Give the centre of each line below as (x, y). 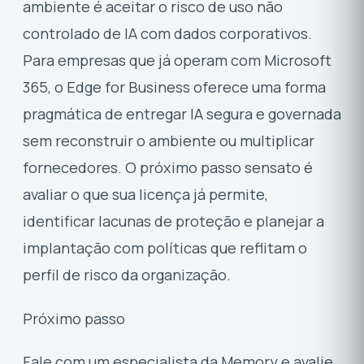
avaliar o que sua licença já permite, (145, 194)
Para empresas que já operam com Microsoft (177, 60)
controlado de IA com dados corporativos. (167, 33)
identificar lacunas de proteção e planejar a (173, 221)
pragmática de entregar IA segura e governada (182, 113)
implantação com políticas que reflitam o (165, 247)
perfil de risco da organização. (127, 274)
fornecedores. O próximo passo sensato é (168, 167)
